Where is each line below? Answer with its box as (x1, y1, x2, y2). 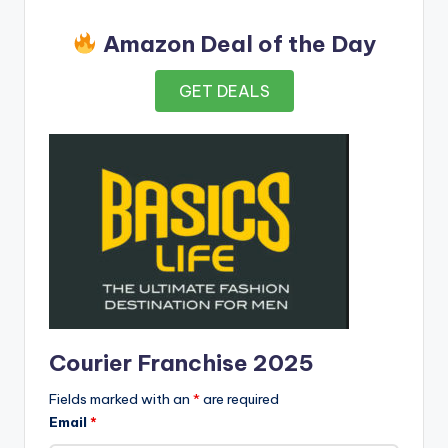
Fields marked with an (49, 390, 193, 409)
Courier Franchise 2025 (49, 348, 314, 377)
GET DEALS (178, 80, 270, 101)
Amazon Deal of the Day (97, 30, 376, 58)
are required (200, 390, 279, 409)
